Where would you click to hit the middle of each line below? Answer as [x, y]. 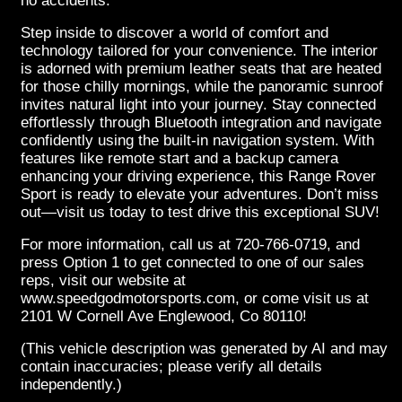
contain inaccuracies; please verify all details [171, 367]
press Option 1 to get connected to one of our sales [192, 262]
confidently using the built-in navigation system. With [197, 140]
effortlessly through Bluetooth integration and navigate [201, 122]
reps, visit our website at [103, 280]
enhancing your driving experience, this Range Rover [198, 176]
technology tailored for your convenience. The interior [199, 51]
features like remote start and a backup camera [179, 158]
